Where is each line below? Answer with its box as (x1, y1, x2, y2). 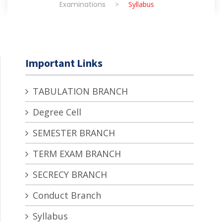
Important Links (25, 55, 103, 70)
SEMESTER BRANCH (30, 126, 115, 139)
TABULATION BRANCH (30, 85, 128, 97)
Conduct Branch (30, 189, 101, 201)
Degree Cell (30, 106, 81, 118)
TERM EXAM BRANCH (30, 147, 121, 160)
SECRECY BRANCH (30, 168, 107, 180)
